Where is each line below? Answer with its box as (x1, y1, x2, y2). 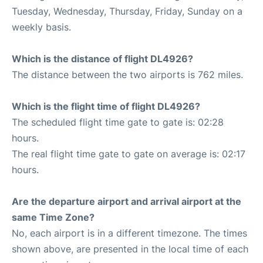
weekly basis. (12, 21, 71, 33)
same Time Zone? (12, 211, 95, 224)
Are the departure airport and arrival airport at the (12, 195, 241, 208)
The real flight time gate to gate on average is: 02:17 (12, 148, 245, 160)
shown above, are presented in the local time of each (12, 243, 248, 255)
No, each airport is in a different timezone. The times (12, 227, 247, 240)
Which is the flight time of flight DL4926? (12, 100, 200, 113)
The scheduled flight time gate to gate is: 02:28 (12, 116, 224, 129)
